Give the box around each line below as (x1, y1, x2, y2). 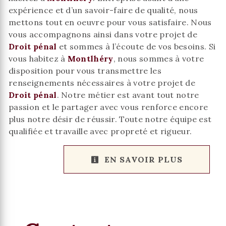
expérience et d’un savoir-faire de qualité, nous (9, 5, 198, 15)
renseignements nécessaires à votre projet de (9, 78, 196, 88)
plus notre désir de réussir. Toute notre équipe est (9, 114, 212, 124)
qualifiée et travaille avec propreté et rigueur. (9, 126, 192, 136)
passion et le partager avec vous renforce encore (9, 102, 208, 112)
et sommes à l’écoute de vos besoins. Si (56, 41, 216, 51)
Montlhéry (67, 53, 114, 64)
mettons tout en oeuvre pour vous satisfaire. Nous (9, 17, 212, 27)
